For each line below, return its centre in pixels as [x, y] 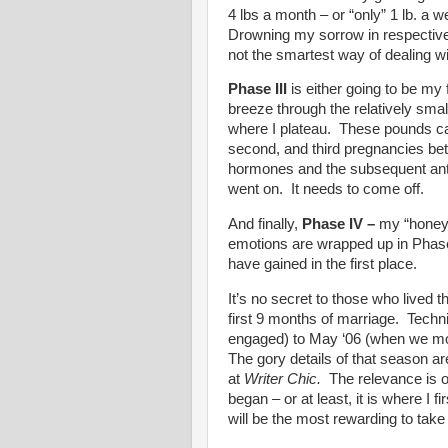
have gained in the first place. [322, 264]
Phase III [259, 89]
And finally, [265, 224]
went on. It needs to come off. [326, 189]
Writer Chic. [286, 379]
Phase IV [332, 224]
